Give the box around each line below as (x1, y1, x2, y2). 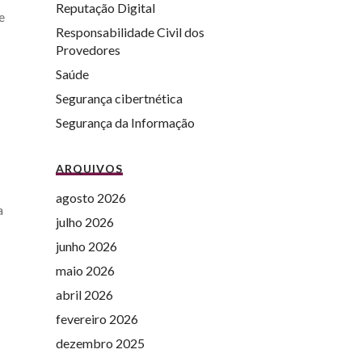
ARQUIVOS (55, 161, 123, 175)
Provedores (55, 41, 120, 57)
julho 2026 (55, 213, 114, 229)
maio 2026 (55, 262, 115, 278)
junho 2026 (55, 238, 117, 254)
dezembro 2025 (55, 335, 145, 351)
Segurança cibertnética (55, 90, 183, 106)
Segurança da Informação (55, 114, 195, 130)
